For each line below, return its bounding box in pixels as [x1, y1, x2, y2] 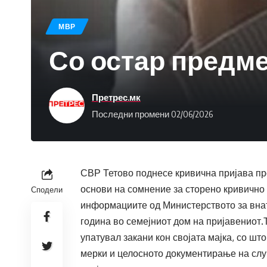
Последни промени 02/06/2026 [92, 108, 213, 119]
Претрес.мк [92, 91, 141, 103]
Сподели [31, 185, 63, 195]
